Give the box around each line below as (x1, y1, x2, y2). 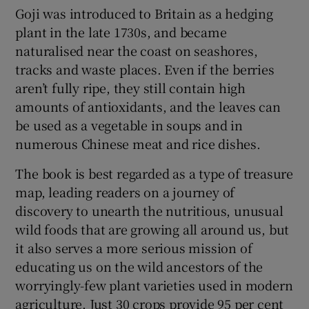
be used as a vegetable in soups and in (15, 116, 243, 134)
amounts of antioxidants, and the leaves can (15, 97, 281, 116)
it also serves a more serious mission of (15, 239, 252, 257)
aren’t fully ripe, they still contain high (15, 79, 246, 97)
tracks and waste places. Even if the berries (15, 60, 275, 79)
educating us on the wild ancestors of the (15, 257, 263, 276)
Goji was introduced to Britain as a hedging (15, 4, 273, 23)
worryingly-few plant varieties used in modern (15, 276, 293, 295)
